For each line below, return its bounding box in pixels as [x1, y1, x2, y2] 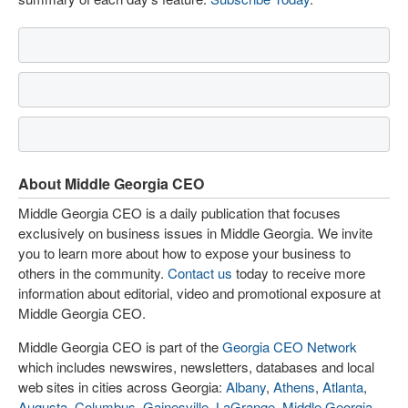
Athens [273, 377, 315, 396]
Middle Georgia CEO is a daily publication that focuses [18, 203, 341, 222]
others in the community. [18, 263, 168, 282]
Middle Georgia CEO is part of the [18, 337, 222, 356]
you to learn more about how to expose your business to [18, 243, 351, 262]
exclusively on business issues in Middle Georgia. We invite [18, 223, 372, 242]
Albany [226, 377, 266, 396]
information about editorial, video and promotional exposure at [18, 283, 381, 302]
